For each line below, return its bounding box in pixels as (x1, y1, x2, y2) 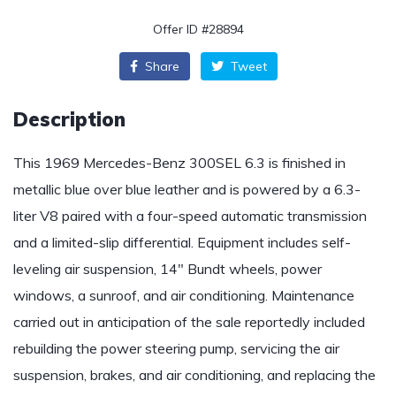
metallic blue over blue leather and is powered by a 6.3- (13, 180, 361, 198)
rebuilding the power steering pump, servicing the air (13, 339, 339, 357)
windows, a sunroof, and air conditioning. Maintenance (13, 286, 354, 304)
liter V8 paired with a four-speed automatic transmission (13, 207, 367, 225)
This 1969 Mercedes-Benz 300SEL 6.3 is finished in (13, 154, 346, 171)
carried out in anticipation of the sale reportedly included (13, 313, 365, 331)
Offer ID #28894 (152, 21, 244, 37)
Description (13, 107, 126, 132)
